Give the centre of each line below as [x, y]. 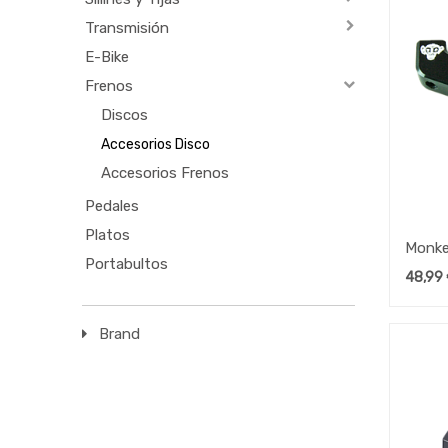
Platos [108, 235]
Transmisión [127, 27]
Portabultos [127, 264]
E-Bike [107, 56]
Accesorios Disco [156, 145]
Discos [125, 115]
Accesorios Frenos [165, 173]
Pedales [112, 206]
